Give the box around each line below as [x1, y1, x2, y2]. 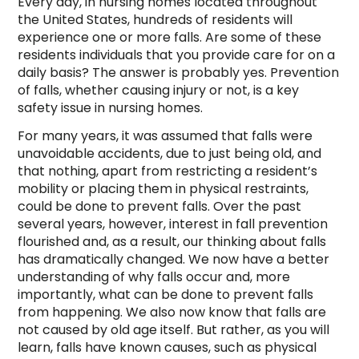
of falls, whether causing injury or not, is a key [18, 81, 299, 100]
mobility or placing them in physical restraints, [18, 179, 309, 199]
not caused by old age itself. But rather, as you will [18, 321, 329, 340]
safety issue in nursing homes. [18, 99, 203, 118]
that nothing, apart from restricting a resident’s [18, 162, 317, 181]
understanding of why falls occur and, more [18, 268, 290, 287]
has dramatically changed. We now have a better [18, 250, 329, 269]
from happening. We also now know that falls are [18, 303, 326, 322]
